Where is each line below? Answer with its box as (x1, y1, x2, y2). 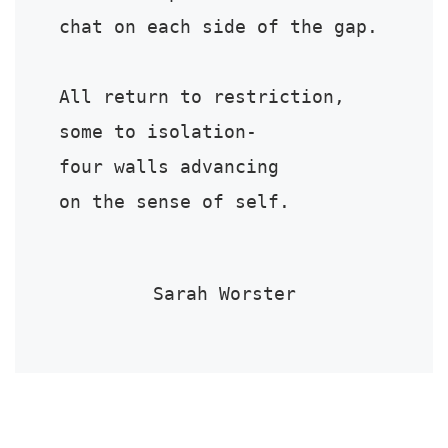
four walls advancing (59, 157, 280, 178)
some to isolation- (59, 122, 258, 143)
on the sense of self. (59, 192, 291, 213)
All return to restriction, (59, 87, 346, 108)
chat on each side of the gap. (59, 17, 379, 38)
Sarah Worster (152, 284, 296, 305)
